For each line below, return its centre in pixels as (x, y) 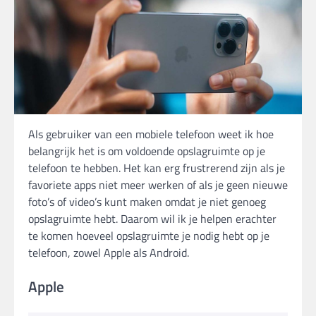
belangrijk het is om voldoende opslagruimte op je (147, 151)
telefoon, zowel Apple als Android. (109, 253)
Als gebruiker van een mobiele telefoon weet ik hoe (151, 134)
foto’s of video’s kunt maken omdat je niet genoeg (147, 202)
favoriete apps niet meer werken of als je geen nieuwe (158, 185)
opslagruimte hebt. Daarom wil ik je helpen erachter (152, 219)
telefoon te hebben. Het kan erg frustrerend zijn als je (157, 168)
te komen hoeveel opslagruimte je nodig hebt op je (149, 236)
